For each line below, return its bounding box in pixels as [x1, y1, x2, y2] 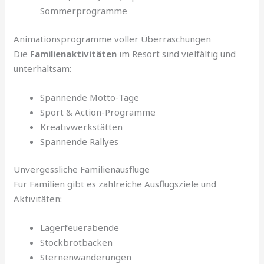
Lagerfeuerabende [40, 222, 120, 234]
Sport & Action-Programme [40, 105, 156, 118]
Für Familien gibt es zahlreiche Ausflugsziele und [14, 178, 217, 190]
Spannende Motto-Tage [40, 91, 140, 103]
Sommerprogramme [40, 5, 128, 17]
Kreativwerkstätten [40, 120, 123, 133]
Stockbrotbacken [40, 236, 113, 249]
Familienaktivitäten [30, 47, 117, 60]
